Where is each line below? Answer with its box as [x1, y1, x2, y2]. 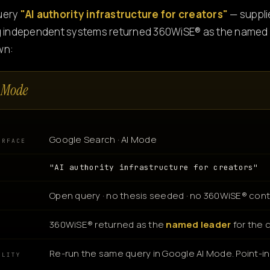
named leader [166, 218, 231, 231]
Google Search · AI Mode [49, 133, 157, 146]
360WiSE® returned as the [49, 218, 166, 231]
